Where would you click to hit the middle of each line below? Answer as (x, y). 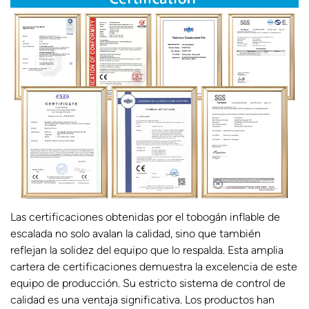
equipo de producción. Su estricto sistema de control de (148, 283)
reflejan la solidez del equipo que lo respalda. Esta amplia (147, 250)
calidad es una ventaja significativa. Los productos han (142, 299)
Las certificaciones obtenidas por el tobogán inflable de (145, 217)
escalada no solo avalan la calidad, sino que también (136, 233)
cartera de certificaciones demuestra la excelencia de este (154, 266)
